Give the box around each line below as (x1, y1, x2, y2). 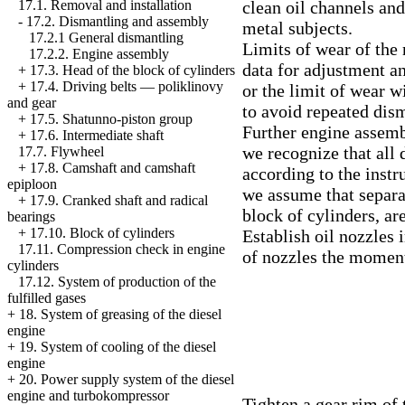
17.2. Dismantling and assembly (26, 14, 209, 30)
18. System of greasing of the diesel (19, 306, 221, 323)
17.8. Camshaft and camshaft (30, 160, 195, 176)
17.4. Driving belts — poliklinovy (30, 79, 223, 95)
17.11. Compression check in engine (18, 241, 225, 258)
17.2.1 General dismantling (29, 30, 184, 46)
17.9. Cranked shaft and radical (30, 193, 208, 209)
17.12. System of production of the (18, 274, 216, 290)
